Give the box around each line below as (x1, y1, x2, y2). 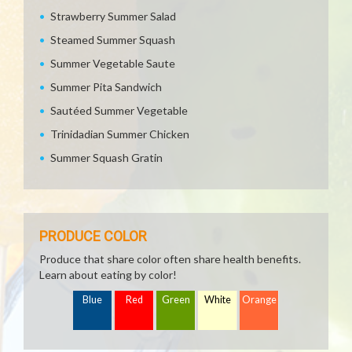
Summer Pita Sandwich (50, 80, 162, 93)
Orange (242, 294, 277, 306)
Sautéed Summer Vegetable (50, 104, 188, 117)
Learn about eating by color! (39, 268, 177, 281)
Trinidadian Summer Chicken (50, 127, 189, 141)
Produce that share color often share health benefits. (39, 252, 301, 266)
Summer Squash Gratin (50, 151, 163, 164)
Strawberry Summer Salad (50, 9, 176, 23)
